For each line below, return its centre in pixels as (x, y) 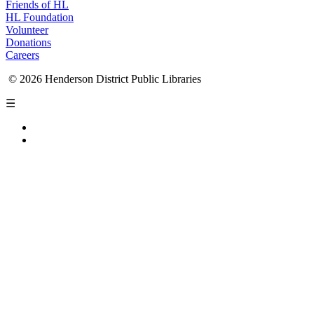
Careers (22, 55)
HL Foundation (40, 18)
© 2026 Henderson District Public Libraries (103, 79)
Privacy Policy (78, 128)
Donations (28, 43)
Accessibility (75, 140)
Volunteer (27, 30)
